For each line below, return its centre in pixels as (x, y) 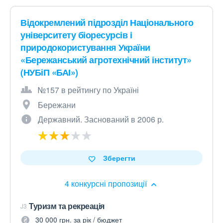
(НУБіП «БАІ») (49, 72)
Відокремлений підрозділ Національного (107, 22)
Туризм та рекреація (67, 206)
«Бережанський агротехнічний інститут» (106, 60)
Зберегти (119, 158)
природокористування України (85, 47)
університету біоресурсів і (76, 35)
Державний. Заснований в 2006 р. (101, 119)
